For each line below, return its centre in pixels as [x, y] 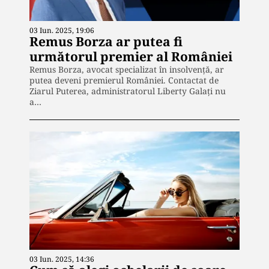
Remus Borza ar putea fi [106, 42]
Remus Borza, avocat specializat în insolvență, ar [127, 70]
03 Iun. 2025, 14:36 [62, 259]
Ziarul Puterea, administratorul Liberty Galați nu [128, 91]
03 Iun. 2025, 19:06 [62, 31]
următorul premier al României [131, 57]
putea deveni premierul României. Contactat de [124, 80]
